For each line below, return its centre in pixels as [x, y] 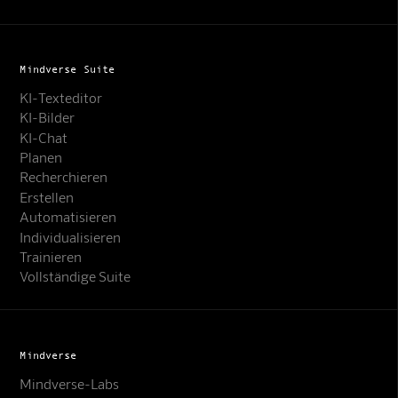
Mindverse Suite [68, 69]
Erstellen [47, 196]
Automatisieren [68, 217]
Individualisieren [71, 236]
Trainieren [51, 257]
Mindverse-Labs [70, 383]
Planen [41, 157]
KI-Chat [44, 137]
